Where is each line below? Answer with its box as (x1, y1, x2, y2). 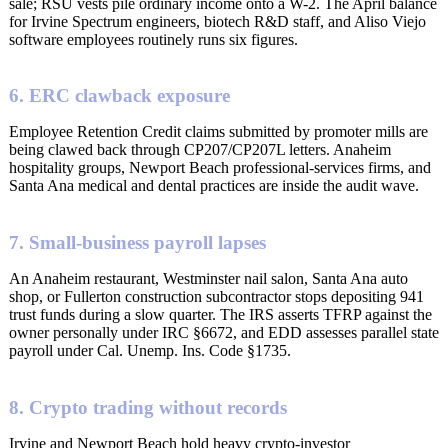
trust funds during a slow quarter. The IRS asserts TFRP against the (9, 306, 432, 324)
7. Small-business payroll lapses (9, 232, 266, 254)
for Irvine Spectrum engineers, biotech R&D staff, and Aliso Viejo (9, 12, 426, 30)
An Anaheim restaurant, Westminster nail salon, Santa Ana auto (9, 270, 408, 288)
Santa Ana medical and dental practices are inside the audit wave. (9, 177, 419, 195)
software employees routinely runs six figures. (9, 30, 298, 48)
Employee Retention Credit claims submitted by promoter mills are (9, 123, 428, 141)
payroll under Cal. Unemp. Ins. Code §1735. (9, 342, 291, 360)
